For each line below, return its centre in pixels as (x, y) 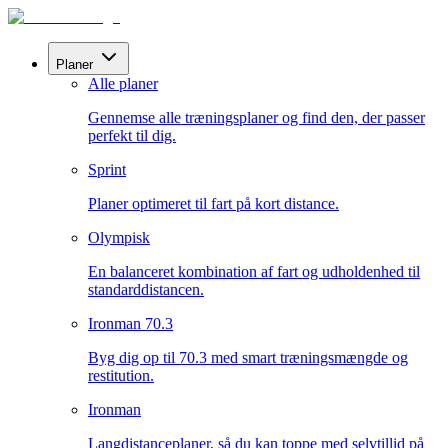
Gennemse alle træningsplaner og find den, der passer (256, 117)
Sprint (107, 169)
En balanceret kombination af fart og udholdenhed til (254, 271)
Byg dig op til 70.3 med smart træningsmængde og (248, 357)
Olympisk (119, 237)
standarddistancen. (146, 289)
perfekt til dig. (132, 135)
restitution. (121, 375)
